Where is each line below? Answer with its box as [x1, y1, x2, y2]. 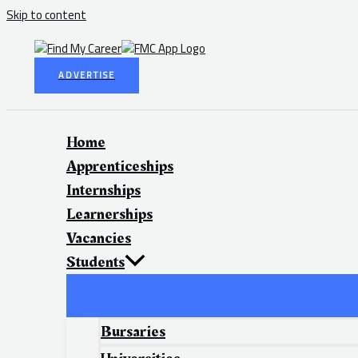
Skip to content [6, 3, 86, 26]
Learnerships [66, 202, 153, 226]
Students [66, 250, 125, 274]
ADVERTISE [58, 67, 115, 83]
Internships [66, 178, 141, 202]
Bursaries [101, 320, 165, 344]
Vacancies [66, 226, 131, 250]
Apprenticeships [66, 154, 173, 178]
